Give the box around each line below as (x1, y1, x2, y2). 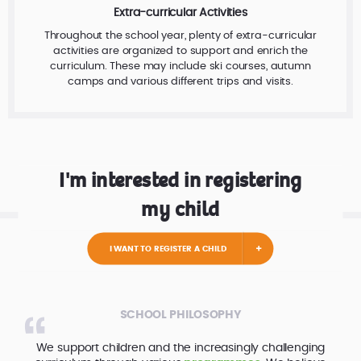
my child (141, 195, 220, 222)
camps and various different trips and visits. (68, 77, 293, 87)
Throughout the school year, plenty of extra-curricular (44, 31, 317, 41)
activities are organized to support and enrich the (53, 46, 308, 56)
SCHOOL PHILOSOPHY (119, 308, 242, 321)
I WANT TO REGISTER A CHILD (109, 244, 226, 253)
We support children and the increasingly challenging (35, 341, 326, 354)
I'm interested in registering (59, 166, 302, 193)
